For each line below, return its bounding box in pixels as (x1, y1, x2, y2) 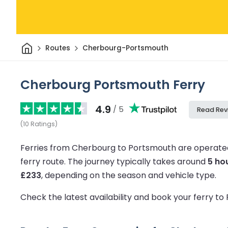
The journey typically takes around (68, 155, 208, 167)
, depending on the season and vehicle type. (41, 169, 216, 181)
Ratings (31, 119, 55, 128)
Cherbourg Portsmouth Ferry (20, 75, 205, 94)
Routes (45, 43, 70, 53)
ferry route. (20, 155, 68, 167)
